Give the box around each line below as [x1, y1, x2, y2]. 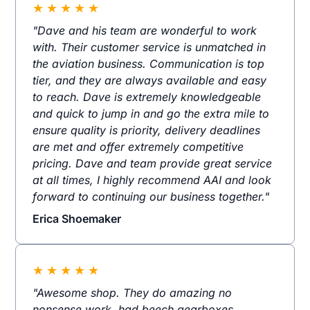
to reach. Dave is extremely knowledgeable [33, 90, 262, 104]
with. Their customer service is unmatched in [33, 40, 266, 55]
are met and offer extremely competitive [33, 140, 244, 154]
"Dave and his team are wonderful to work [33, 24, 257, 38]
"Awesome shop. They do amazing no [33, 286, 232, 300]
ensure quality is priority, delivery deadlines [33, 123, 261, 138]
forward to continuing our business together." [33, 190, 270, 204]
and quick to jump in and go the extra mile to [33, 107, 270, 121]
